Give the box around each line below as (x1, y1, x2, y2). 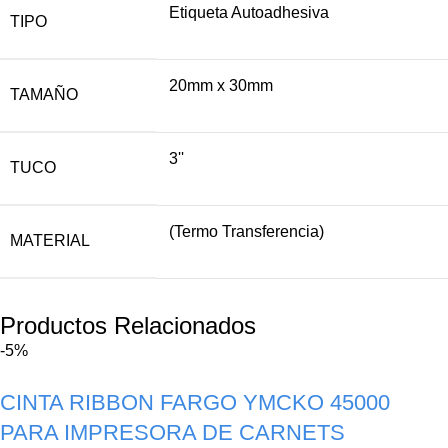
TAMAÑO (10, 86, 78, 104)
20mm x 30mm (169, 77, 273, 95)
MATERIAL (10, 232, 90, 250)
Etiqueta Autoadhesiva (169, 4, 329, 22)
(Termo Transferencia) (169, 223, 324, 241)
